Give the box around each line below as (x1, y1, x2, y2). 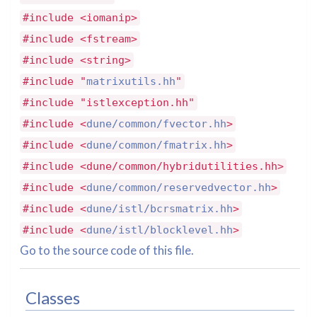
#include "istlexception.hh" (23, 96, 195, 109)
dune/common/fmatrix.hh (86, 139, 226, 151)
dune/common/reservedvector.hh (86, 181, 271, 194)
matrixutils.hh (86, 75, 175, 88)
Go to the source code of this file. (20, 243, 194, 258)
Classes (25, 287, 80, 308)
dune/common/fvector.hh (86, 117, 226, 130)
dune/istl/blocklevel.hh (86, 224, 233, 236)
